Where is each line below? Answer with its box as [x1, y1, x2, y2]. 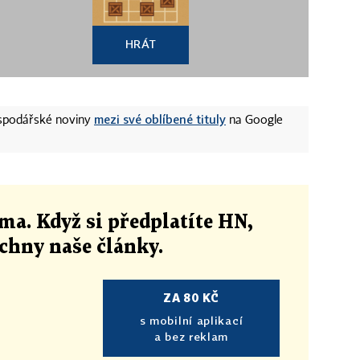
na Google [226, 115, 283, 126]
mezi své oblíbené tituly [94, 112, 226, 126]
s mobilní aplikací [139, 313, 243, 327]
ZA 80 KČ [163, 291, 219, 305]
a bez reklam [153, 329, 229, 343]
